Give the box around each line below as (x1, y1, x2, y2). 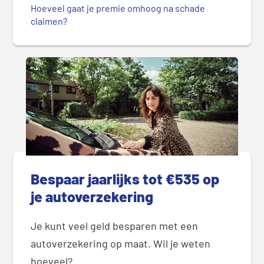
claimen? (31, 15, 68, 27)
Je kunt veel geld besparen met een (31, 219, 199, 233)
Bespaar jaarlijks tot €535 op (31, 170, 220, 188)
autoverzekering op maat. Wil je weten (31, 237, 211, 250)
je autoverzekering (31, 187, 154, 206)
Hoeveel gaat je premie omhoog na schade (31, 2, 206, 14)
